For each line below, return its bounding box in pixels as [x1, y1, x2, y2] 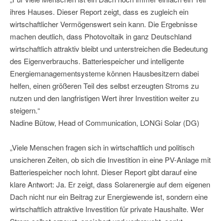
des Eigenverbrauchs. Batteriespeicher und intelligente [10, 56, 184, 67]
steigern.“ [10, 105, 40, 116]
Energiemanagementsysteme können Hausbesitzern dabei [10, 68, 199, 79]
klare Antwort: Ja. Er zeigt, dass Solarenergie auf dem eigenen [10, 179, 210, 190]
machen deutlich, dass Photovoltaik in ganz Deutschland [10, 31, 191, 42]
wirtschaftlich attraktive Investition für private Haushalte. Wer [10, 204, 204, 215]
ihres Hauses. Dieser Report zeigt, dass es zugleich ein [10, 6, 188, 17]
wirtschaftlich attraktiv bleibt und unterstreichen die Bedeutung [10, 43, 208, 54]
